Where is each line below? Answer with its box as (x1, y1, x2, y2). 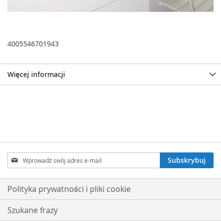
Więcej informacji (7, 69, 65, 79)
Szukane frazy (7, 205, 58, 216)
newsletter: (7, 172, 44, 181)
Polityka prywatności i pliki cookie (7, 184, 131, 194)
